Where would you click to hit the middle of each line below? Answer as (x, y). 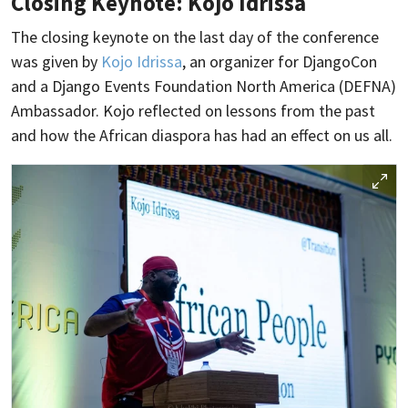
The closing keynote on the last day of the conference (195, 37)
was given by (56, 62)
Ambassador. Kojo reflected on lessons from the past (193, 111)
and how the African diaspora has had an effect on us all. (202, 136)
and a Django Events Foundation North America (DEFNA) (204, 87)
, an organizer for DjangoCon (280, 62)
